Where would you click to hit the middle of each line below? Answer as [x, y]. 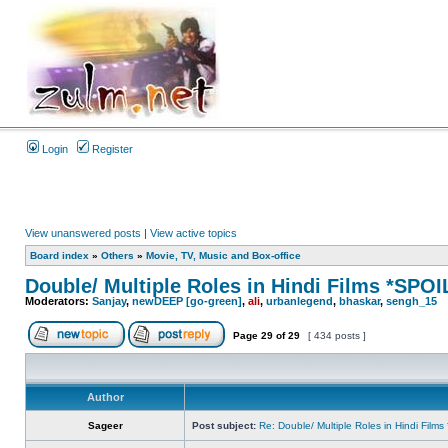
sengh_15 [411, 301]
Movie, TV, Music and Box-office [223, 255]
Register [111, 149]
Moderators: [58, 301]
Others [117, 255]
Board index [59, 255]
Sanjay [109, 301]
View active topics [193, 233]
